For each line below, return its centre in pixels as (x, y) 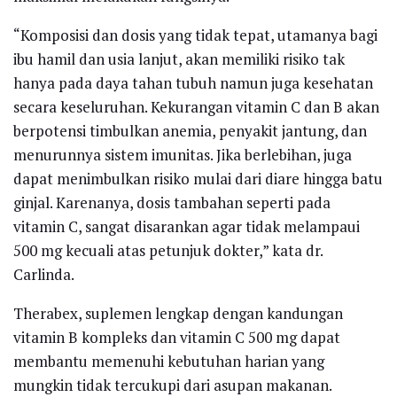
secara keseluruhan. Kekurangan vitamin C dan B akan (196, 106)
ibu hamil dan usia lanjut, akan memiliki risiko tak (179, 58)
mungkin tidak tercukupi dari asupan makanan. (172, 385)
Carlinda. (44, 274)
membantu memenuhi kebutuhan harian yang (169, 361)
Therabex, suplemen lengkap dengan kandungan (178, 313)
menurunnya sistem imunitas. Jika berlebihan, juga (183, 154)
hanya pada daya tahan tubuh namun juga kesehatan (193, 82)
